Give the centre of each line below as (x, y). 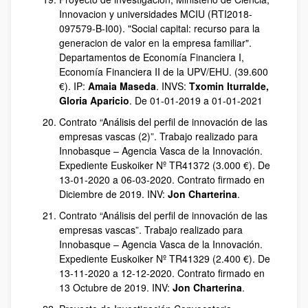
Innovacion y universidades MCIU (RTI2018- (156, 14)
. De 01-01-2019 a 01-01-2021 (196, 100)
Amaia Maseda (122, 86)
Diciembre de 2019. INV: (113, 194)
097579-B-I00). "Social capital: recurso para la (159, 28)
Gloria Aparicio (94, 100)
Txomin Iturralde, (229, 86)
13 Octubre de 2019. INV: (116, 287)
